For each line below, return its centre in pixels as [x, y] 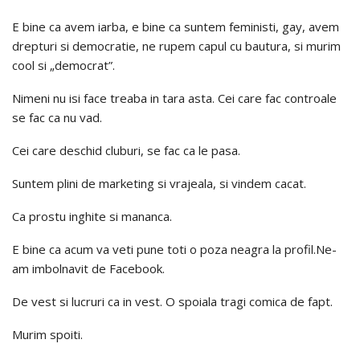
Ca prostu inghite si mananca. [92, 216]
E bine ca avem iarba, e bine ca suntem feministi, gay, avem [176, 26]
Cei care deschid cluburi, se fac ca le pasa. [126, 150]
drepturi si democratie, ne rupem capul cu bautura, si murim [176, 45]
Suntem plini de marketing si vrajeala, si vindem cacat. [159, 183]
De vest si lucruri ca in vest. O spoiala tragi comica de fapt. [172, 301]
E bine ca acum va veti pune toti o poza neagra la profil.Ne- [174, 249]
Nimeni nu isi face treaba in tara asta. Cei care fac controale [174, 98]
